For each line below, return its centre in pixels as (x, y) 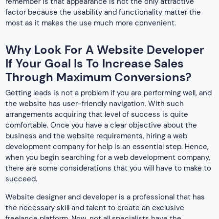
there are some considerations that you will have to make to (109, 168)
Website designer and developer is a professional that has (105, 197)
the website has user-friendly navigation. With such (95, 104)
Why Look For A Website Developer (105, 49)
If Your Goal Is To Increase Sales (95, 63)
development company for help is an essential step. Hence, (107, 147)
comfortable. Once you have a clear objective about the (101, 125)
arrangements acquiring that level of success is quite (97, 115)
